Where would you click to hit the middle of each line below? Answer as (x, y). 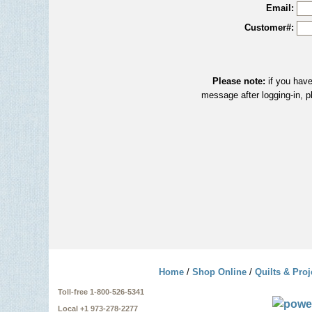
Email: (280, 8)
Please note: (239, 81)
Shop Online (219, 272)
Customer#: (269, 28)
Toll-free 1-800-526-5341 (101, 292)
